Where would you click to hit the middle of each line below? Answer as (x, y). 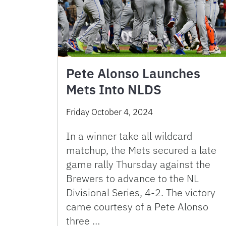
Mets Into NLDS (114, 89)
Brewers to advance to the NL (132, 178)
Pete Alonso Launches (133, 73)
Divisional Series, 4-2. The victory (141, 192)
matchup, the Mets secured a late (141, 150)
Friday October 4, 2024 (109, 112)
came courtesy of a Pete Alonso (137, 206)
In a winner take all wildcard (129, 136)
